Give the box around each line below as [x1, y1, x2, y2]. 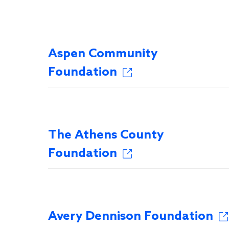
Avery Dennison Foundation [48, 209, 213, 224]
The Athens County [48, 128, 164, 143]
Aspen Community [48, 47, 157, 61]
